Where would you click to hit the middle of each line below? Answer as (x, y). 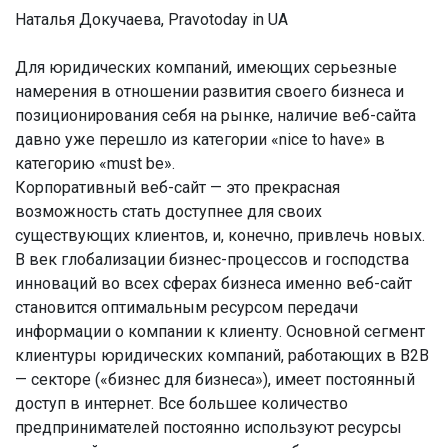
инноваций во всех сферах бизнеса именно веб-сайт (213, 283)
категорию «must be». (95, 163)
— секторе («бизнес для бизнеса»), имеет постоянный (215, 379)
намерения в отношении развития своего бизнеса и (209, 91)
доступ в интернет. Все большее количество (181, 403)
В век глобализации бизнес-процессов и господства (212, 259)
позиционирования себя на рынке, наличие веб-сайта (215, 115)
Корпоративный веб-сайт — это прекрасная (177, 187)
